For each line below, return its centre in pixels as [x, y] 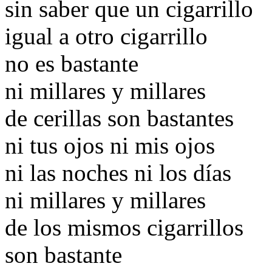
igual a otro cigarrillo [106, 36]
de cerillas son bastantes [119, 118]
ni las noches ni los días [118, 173]
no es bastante [72, 64]
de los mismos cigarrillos [124, 228]
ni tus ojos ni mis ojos [110, 146]
